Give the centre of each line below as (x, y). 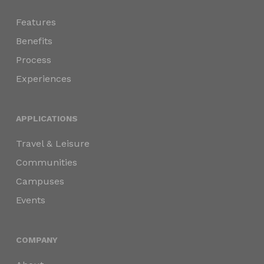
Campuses (40, 181)
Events (30, 200)
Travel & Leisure (52, 143)
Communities (46, 162)
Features (36, 22)
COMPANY (37, 240)
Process (33, 60)
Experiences (43, 79)
